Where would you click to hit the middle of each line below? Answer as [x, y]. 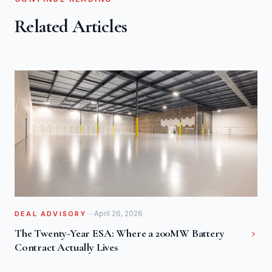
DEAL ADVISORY [51, 214]
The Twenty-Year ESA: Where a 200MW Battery [120, 233]
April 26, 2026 [118, 213]
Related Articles [71, 26]
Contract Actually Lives [66, 247]
